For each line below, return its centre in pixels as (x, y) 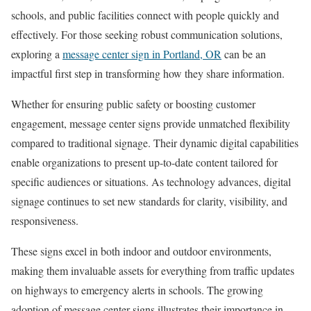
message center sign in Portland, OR (142, 54)
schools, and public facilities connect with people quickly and (145, 15)
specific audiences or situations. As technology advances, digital (151, 182)
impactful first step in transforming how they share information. (148, 74)
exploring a (37, 54)
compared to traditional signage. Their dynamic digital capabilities (155, 143)
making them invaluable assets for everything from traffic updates (153, 271)
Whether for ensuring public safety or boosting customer (133, 104)
